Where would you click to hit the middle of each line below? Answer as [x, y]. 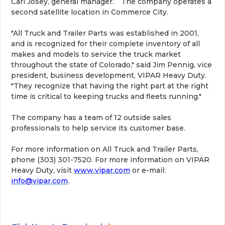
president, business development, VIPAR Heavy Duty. [109, 75]
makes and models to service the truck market [96, 54]
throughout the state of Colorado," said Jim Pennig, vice [111, 65]
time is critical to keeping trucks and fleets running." [106, 96]
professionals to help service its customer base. [98, 128]
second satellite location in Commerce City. [90, 12]
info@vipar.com [39, 181]
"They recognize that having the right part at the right [110, 86]
